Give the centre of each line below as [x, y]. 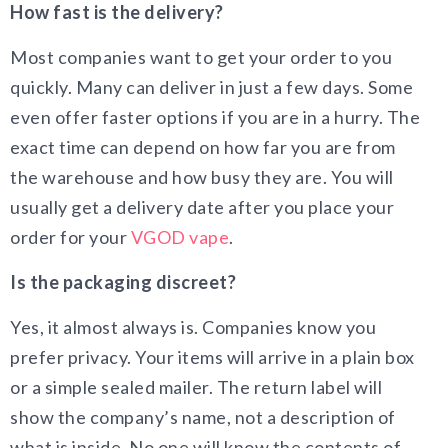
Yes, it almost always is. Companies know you [193, 327]
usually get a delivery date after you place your [202, 207]
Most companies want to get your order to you [201, 57]
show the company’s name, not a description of [203, 417]
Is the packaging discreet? [123, 282]
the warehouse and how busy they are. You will [202, 177]
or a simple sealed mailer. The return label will [196, 387]
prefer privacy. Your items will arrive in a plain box [212, 357]
